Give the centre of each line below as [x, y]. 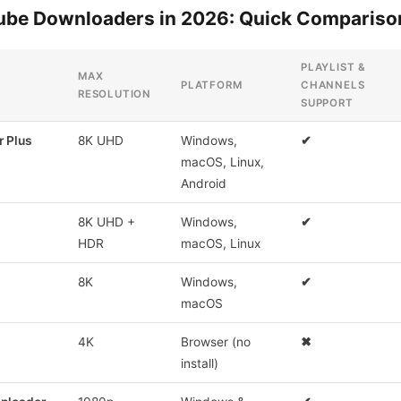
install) [200, 363]
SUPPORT [327, 102]
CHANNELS [333, 85]
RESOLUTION [115, 94]
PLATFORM [212, 85]
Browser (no [216, 341]
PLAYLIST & [334, 67]
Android [204, 183]
